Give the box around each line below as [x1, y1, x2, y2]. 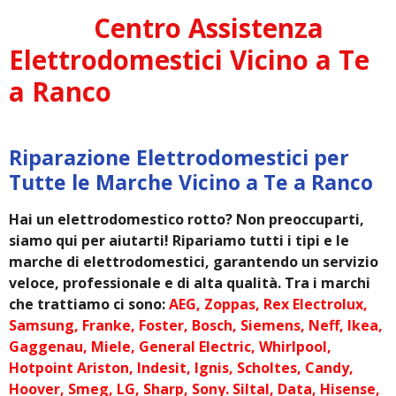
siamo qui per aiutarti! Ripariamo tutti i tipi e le [9, 230, 349, 250]
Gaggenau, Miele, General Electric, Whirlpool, [9, 336, 331, 356]
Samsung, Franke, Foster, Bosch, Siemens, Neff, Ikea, [9, 315, 383, 335]
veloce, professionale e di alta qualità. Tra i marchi [9, 272, 370, 293]
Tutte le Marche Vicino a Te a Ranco [9, 167, 373, 196]
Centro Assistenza [94, 10, 324, 46]
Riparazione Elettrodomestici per [9, 142, 349, 171]
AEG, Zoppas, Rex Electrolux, [169, 293, 368, 314]
